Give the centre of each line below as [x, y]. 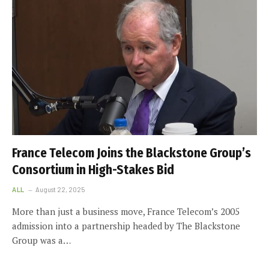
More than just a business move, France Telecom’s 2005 [126, 211]
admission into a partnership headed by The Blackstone [126, 226]
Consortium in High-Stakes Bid [93, 170]
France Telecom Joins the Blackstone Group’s [131, 153]
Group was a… [41, 240]
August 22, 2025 [60, 189]
